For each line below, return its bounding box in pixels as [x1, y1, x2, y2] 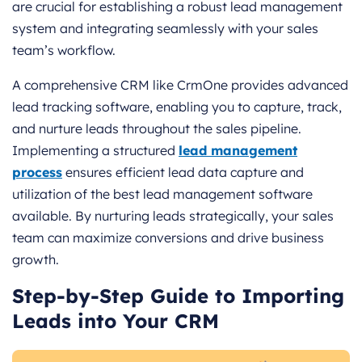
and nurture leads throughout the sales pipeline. [12, 120, 301, 137]
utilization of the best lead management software [12, 185, 313, 202]
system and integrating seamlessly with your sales [12, 19, 318, 36]
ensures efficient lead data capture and [62, 163, 304, 180]
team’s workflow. [12, 41, 116, 58]
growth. [12, 250, 59, 267]
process [12, 163, 62, 180]
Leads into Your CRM [12, 308, 219, 333]
